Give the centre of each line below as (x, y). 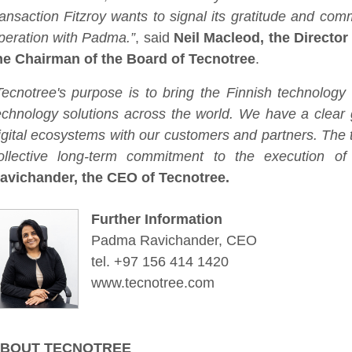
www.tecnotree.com (152, 283)
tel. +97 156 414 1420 (159, 262)
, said (154, 38)
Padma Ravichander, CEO (174, 240)
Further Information (156, 219)
